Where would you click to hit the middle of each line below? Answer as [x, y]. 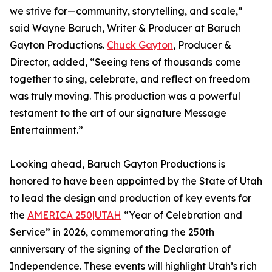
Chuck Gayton [140, 45]
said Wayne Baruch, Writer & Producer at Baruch [125, 28]
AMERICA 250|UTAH [74, 215]
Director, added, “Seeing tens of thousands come [125, 62]
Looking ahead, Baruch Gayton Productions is [117, 164]
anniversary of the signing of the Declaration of [120, 249]
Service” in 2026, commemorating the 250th [112, 232]
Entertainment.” [46, 130]
